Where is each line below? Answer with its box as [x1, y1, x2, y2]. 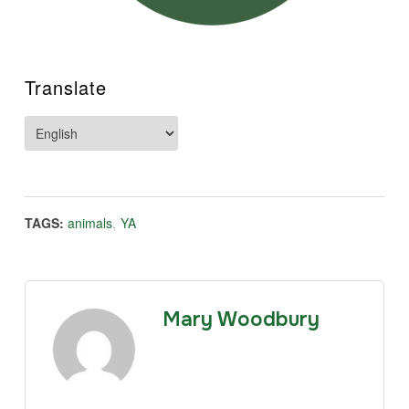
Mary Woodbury [162, 306, 320, 332]
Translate [24, 73, 107, 100]
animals [67, 213, 112, 232]
